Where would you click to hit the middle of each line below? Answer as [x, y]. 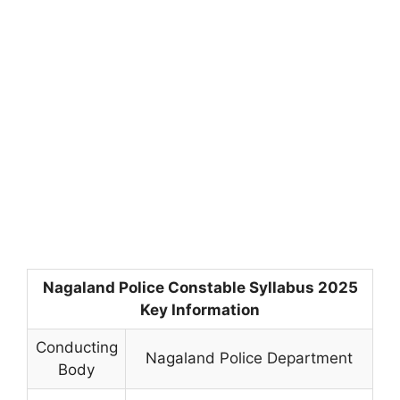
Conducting [76, 347]
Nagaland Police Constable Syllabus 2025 [200, 287]
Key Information [200, 309]
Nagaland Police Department [249, 358]
